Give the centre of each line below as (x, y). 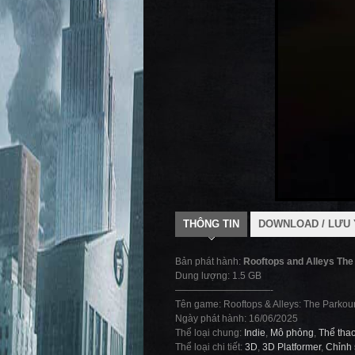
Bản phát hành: (209, 261)
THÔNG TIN (211, 224)
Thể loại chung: (210, 333)
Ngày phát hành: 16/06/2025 (237, 319)
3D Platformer (292, 347)
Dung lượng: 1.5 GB (218, 276)
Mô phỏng (292, 333)
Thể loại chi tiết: (210, 347)
